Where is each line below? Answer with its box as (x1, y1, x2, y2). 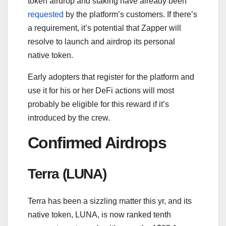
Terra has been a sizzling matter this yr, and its (28, 196, 192, 205)
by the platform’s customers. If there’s (64, 10, 197, 19)
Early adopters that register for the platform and (28, 73, 194, 82)
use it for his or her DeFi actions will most (28, 86, 174, 95)
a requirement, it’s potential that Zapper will (28, 24, 181, 33)
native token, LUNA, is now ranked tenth (28, 210, 171, 219)
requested (28, 10, 64, 19)
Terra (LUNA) (28, 165, 106, 182)
